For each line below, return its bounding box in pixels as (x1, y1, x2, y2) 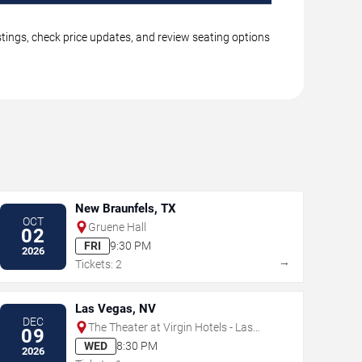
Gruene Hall (87, 220, 146, 234)
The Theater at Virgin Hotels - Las (87, 320, 253, 334)
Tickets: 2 (74, 257, 122, 271)
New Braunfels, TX (74, 200, 176, 216)
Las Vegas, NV (74, 301, 156, 316)
